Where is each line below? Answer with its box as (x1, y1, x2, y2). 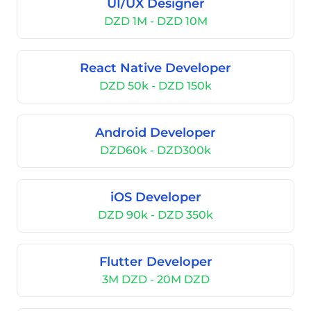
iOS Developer (110, 190, 201, 205)
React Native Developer (80, 60, 231, 76)
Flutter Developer (99, 254, 212, 269)
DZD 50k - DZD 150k (99, 79, 212, 92)
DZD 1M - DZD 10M (103, 15, 208, 28)
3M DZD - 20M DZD (101, 273, 210, 286)
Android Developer (95, 125, 216, 140)
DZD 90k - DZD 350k (98, 208, 213, 221)
